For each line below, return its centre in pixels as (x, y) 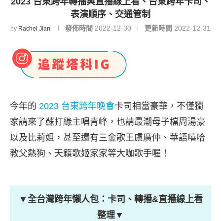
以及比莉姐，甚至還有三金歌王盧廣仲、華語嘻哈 (108, 137)
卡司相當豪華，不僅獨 (159, 106)
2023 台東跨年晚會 (77, 106)
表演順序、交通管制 (110, 14)
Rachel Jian (34, 28)
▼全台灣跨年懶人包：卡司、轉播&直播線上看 (110, 199)
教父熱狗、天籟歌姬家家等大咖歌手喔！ (90, 153)
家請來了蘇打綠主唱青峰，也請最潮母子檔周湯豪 (108, 122)
